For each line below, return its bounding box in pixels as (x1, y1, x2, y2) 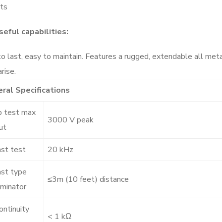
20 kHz (48, 144, 73, 155)
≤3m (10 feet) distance (48, 173, 129, 185)
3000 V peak (48, 114, 94, 125)
